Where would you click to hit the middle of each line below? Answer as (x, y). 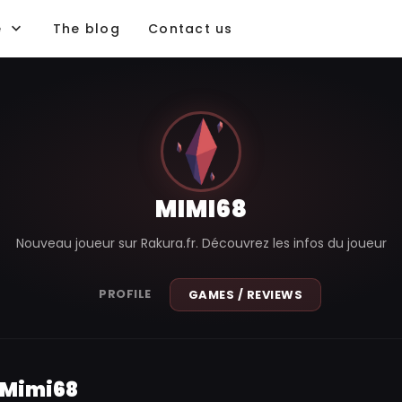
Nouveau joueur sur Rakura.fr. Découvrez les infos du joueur (201, 243)
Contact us (191, 28)
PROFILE (125, 294)
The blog (86, 28)
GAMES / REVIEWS (245, 295)
